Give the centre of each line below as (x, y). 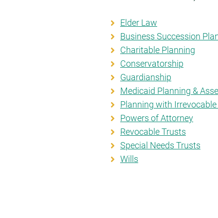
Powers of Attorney (157, 118)
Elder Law (139, 23)
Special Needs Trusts (160, 145)
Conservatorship (152, 64)
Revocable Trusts (153, 132)
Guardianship (146, 77)
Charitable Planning (158, 50)
